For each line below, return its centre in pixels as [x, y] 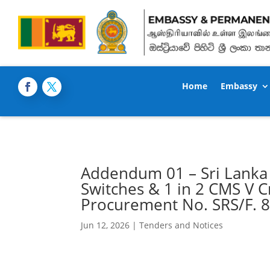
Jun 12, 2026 [105, 225]
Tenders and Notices [181, 225]
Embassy [239, 86]
